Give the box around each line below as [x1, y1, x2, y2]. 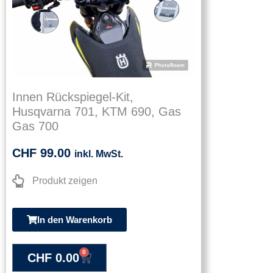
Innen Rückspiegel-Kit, [12, 90, 133, 104]
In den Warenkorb [37, 214, 112, 225]
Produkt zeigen [32, 175, 97, 186]
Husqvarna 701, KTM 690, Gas [12, 105, 181, 119]
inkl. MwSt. [74, 149, 123, 160]
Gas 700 [12, 119, 58, 133]
